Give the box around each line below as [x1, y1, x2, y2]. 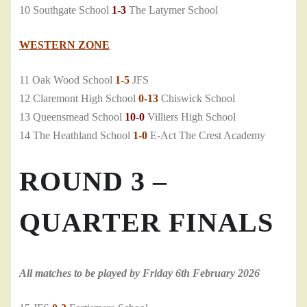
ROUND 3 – [19, 166, 167, 197]
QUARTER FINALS [19, 207, 273, 238]
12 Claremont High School [19, 93, 138, 105]
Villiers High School [145, 111, 236, 123]
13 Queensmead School [19, 111, 125, 123]
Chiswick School [161, 93, 235, 105]
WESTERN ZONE [19, 39, 110, 51]
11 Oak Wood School [19, 74, 115, 86]
